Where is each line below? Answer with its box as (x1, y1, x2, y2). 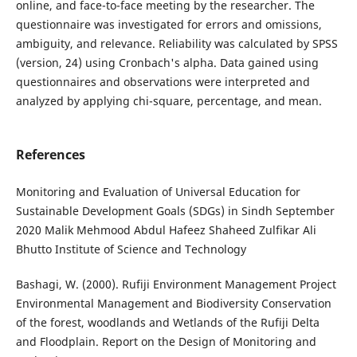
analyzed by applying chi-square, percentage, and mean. (15, 92, 322, 108)
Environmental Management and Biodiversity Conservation (15, 296, 331, 312)
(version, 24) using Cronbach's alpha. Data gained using (15, 54, 319, 70)
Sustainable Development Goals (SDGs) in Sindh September (15, 203, 335, 219)
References (15, 146, 85, 164)
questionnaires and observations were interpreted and (15, 73, 310, 89)
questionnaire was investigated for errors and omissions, (15, 16, 322, 32)
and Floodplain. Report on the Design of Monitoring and (15, 334, 316, 350)
